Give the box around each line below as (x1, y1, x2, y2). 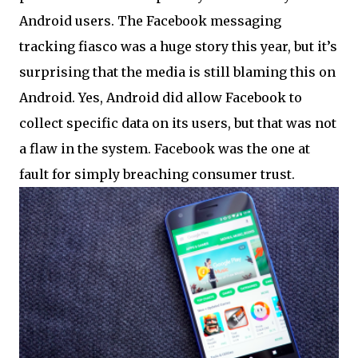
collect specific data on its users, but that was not (19, 115, 336, 132)
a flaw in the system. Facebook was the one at (19, 141, 310, 157)
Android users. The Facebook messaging (19, 13, 281, 30)
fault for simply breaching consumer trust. (19, 166, 295, 183)
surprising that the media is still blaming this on (19, 64, 336, 81)
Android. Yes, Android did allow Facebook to (19, 89, 302, 106)
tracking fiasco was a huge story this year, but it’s (19, 38, 337, 55)
